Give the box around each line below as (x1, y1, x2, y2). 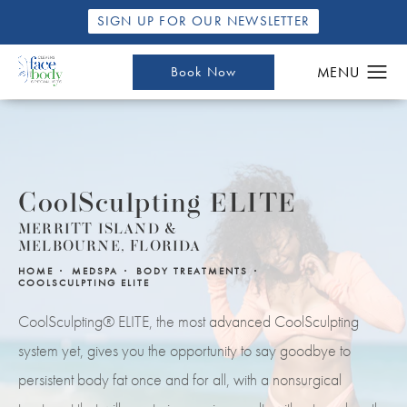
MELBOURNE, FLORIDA (18, 239, 202, 254)
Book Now (170, 62, 237, 81)
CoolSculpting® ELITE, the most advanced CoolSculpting (18, 310, 359, 332)
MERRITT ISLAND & (18, 222, 178, 237)
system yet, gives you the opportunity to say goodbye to (18, 339, 351, 361)
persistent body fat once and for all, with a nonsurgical (18, 368, 342, 390)
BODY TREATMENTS (136, 263, 248, 277)
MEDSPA (72, 263, 118, 277)
